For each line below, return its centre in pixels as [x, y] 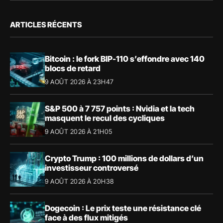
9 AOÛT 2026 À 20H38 [79, 181]
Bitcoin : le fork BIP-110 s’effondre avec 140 [125, 58]
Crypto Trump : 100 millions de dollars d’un [124, 158]
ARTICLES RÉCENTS [46, 25]
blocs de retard [73, 68]
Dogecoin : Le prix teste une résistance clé [123, 208]
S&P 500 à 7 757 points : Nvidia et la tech [120, 108]
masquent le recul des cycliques [105, 118]
